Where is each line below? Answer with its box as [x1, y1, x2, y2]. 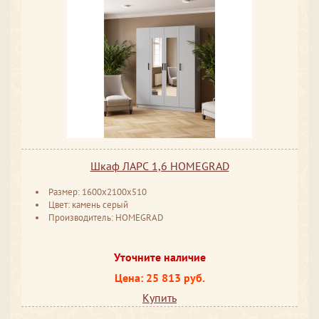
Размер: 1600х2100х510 [48, 186, 147, 199]
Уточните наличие [113, 249, 206, 264]
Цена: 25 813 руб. [114, 270, 205, 285]
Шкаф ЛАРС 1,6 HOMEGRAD [90, 159, 229, 174]
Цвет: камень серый [48, 199, 128, 211]
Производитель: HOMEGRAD [48, 211, 164, 224]
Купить [142, 291, 177, 305]
